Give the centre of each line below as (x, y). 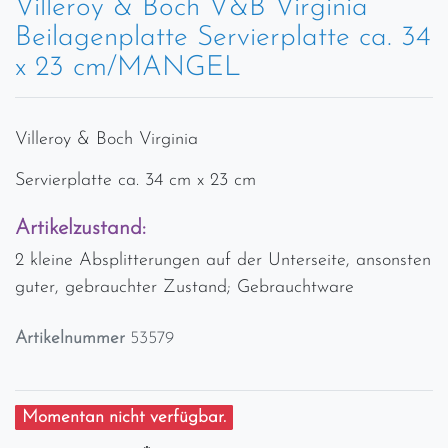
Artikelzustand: (80, 228)
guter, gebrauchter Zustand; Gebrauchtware (184, 287)
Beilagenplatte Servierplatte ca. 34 (223, 37)
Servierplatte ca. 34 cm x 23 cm (135, 180)
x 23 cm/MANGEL (128, 67)
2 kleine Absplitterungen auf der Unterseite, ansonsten (223, 260)
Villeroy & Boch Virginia (106, 139)
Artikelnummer (72, 338)
